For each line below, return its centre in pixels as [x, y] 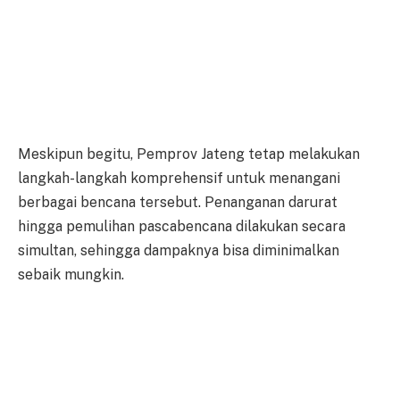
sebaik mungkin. [71, 275]
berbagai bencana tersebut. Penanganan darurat [178, 203]
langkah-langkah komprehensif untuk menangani [179, 179]
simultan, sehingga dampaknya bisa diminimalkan [179, 251]
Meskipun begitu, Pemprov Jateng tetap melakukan [189, 154]
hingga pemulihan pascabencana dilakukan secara [182, 227]
